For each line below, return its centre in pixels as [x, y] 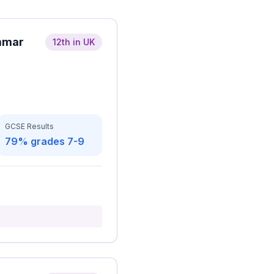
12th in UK [74, 42]
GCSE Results [29, 126]
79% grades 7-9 [45, 141]
